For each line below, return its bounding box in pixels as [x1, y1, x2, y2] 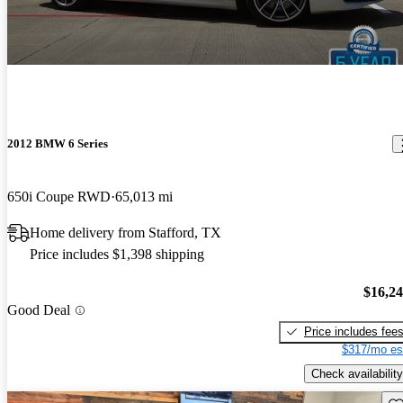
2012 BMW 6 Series [7, 137, 108, 150]
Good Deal [7, 302, 70, 318]
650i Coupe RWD [7, 189, 111, 205]
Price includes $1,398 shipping [30, 246, 204, 263]
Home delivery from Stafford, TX [30, 225, 221, 241]
